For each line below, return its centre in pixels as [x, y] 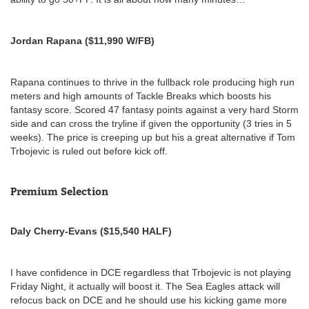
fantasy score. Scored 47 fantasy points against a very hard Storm [154, 109]
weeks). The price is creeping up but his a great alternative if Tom [153, 137]
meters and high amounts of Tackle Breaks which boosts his [141, 96]
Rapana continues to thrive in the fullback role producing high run [152, 82]
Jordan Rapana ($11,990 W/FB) [82, 40]
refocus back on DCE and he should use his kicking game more [149, 300]
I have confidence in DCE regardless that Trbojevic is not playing [151, 272]
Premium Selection [59, 191]
